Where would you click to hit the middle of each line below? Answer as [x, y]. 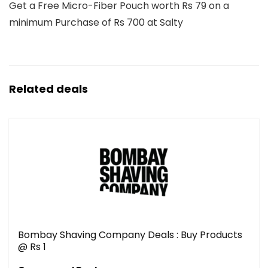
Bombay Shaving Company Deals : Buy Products [130, 235]
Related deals [48, 89]
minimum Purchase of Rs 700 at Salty [96, 23]
